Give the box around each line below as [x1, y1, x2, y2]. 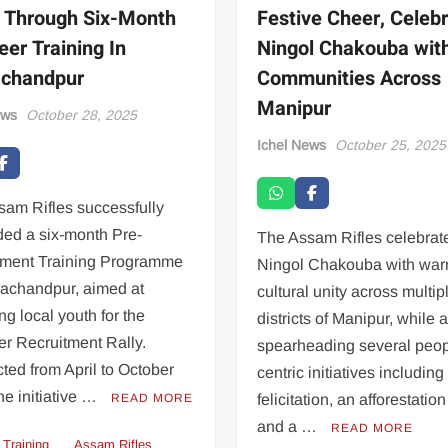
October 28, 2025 [26, 106, 138, 123]
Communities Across [257, 63, 442, 93]
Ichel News [257, 136, 327, 153]
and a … [257, 417, 322, 435]
